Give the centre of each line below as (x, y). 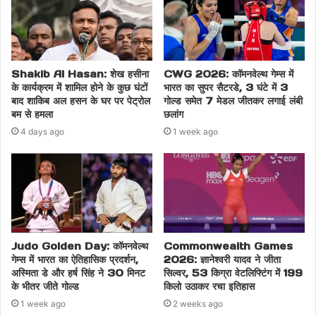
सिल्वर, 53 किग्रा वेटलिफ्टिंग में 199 (233, 273)
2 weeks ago (198, 303)
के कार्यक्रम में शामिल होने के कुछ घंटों (79, 87)
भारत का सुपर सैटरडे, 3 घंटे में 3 (226, 87)
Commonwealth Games (228, 246)
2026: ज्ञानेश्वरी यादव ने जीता (222, 259)
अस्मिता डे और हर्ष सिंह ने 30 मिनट (78, 273)
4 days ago (42, 131)
